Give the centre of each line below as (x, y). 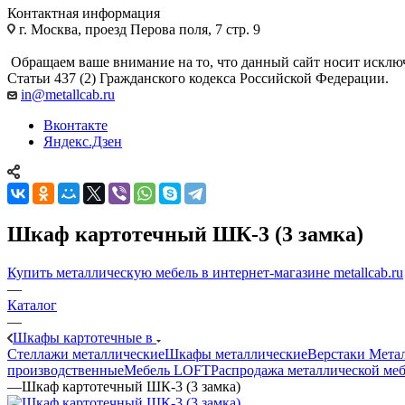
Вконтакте (75, 125)
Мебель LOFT (167, 370)
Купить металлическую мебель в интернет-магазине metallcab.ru (205, 272)
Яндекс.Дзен (83, 141)
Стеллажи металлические (86, 353)
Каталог (32, 305)
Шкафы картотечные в (85, 337)
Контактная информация (84, 13)
